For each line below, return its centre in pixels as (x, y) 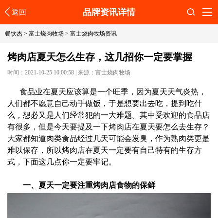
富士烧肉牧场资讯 (93, 34)
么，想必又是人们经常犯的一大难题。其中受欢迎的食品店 (109, 115)
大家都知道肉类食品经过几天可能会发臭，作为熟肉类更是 (109, 138)
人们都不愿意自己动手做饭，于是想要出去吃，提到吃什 (105, 103)
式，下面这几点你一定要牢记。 (62, 162)
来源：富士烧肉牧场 (104, 73)
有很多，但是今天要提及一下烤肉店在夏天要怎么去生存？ (109, 127)
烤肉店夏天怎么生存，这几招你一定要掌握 (100, 57)
